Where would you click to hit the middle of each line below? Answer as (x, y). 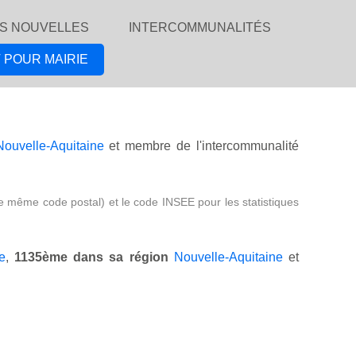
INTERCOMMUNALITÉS (200, 27)
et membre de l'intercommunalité (201, 146)
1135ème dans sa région (91, 257)
